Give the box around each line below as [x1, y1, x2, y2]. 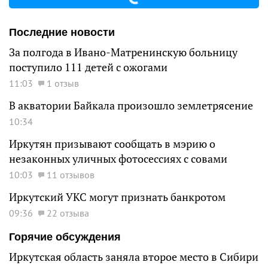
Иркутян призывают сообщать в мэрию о [9, 136, 215, 151]
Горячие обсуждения [9, 230, 121, 243]
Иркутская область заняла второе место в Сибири [9, 249, 258, 264]
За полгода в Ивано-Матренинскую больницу [9, 45, 237, 59]
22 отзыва [47, 206, 89, 219]
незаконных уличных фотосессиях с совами [9, 151, 227, 166]
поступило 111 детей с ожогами [9, 60, 167, 74]
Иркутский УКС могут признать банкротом [9, 190, 226, 204]
